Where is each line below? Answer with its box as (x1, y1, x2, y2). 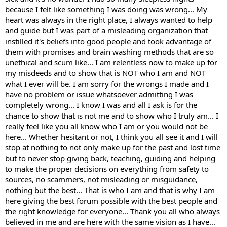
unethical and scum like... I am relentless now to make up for (5, 57, 217, 68)
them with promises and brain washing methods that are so (5, 47, 214, 57)
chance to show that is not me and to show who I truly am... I (5, 110, 218, 121)
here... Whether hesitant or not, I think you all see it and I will (5, 132, 218, 142)
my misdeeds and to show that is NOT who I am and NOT (5, 68, 206, 79)
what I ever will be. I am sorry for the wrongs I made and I (5, 79, 209, 89)
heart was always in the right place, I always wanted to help (5, 15, 212, 25)
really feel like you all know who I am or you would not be (5, 121, 208, 132)
